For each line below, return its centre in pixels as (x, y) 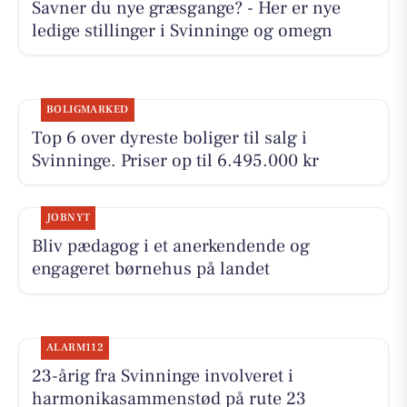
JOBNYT (68, 217)
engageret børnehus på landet (150, 268)
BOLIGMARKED (87, 109)
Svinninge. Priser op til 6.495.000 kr (175, 160)
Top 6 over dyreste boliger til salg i (169, 138)
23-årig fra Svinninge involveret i (162, 377)
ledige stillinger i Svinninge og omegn (182, 30)
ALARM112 (75, 348)
